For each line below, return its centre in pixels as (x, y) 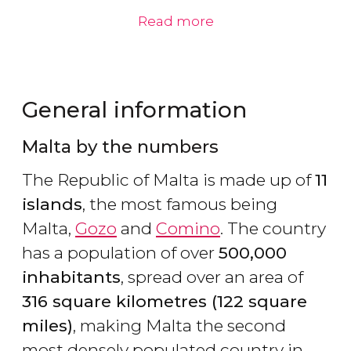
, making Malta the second (179, 326)
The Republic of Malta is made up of (168, 180)
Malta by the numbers (120, 147)
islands (52, 204)
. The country (273, 229)
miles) (47, 326)
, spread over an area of (212, 277)
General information (134, 110)
